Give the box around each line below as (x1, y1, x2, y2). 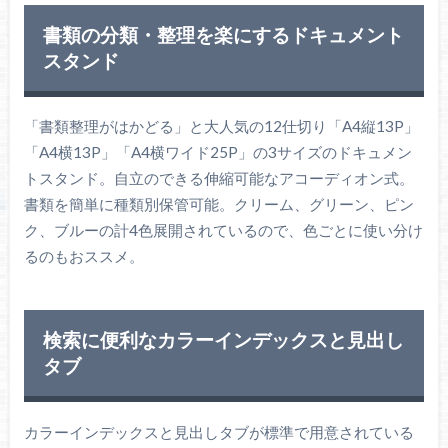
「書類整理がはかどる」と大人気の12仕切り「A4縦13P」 (23, 117, 419, 136)
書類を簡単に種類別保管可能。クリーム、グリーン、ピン (23, 195, 414, 214)
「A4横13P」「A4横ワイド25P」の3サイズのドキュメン (23, 143, 412, 162)
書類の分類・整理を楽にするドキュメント (42, 22, 404, 46)
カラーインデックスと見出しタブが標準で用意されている (23, 422, 414, 441)
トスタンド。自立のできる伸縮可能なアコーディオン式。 (23, 169, 414, 188)
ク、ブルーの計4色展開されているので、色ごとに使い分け (23, 221, 423, 240)
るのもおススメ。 (23, 247, 144, 266)
